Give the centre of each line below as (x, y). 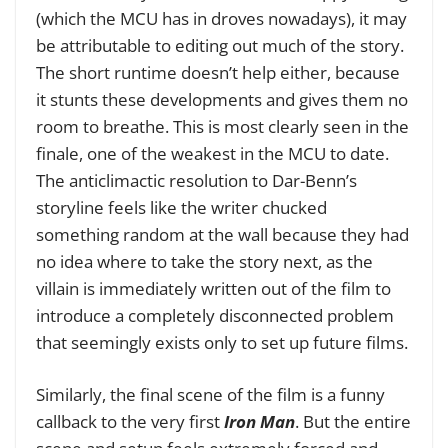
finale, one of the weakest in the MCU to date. (212, 153)
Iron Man (259, 422)
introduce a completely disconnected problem (215, 315)
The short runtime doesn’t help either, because (218, 72)
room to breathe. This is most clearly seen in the (222, 126)
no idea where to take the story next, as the (204, 261)
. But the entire (353, 422)
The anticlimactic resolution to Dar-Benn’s (196, 180)
